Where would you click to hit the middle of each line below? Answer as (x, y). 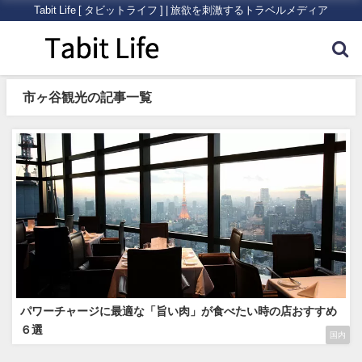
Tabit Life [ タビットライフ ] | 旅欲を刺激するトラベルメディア (181, 10)
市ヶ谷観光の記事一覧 (87, 97)
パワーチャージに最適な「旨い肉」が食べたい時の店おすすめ (179, 311)
